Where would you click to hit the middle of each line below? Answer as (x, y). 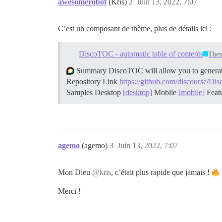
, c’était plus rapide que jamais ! (161, 172)
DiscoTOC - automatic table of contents (141, 54)
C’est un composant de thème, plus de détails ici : (135, 28)
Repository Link (93, 81)
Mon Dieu (75, 172)
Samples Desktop (95, 92)
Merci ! (69, 191)
